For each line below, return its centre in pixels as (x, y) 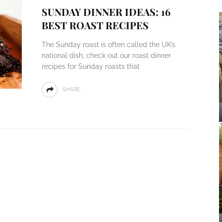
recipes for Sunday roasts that (90, 66)
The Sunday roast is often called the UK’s (108, 45)
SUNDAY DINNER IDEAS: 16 (106, 12)
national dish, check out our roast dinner (106, 55)
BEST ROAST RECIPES (95, 25)
